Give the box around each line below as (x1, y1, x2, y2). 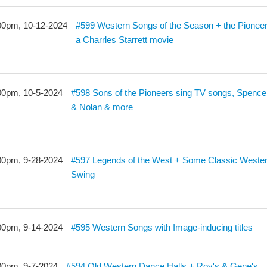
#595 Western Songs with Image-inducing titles (71, 222, 253, 232)
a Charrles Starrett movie (76, 35, 174, 45)
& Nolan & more (71, 102, 133, 112)
